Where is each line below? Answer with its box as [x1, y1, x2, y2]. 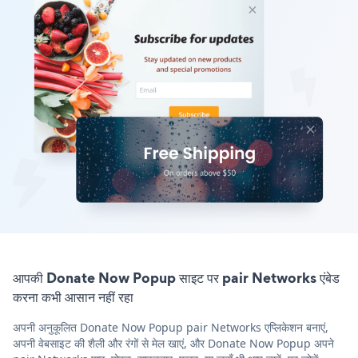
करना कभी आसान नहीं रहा [13, 286, 133, 307]
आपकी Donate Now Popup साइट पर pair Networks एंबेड [13, 267, 340, 288]
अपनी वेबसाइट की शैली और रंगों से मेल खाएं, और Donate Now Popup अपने [13, 335, 334, 351]
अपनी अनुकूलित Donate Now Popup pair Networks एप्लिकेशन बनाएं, [13, 319, 328, 335]
